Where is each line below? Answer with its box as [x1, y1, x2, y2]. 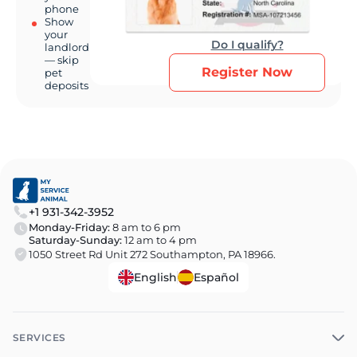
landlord [45, 40, 89, 53]
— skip [45, 53, 79, 66]
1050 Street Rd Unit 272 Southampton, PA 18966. [29, 247, 276, 261]
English [134, 269, 177, 284]
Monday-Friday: [29, 220, 110, 233]
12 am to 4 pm [122, 233, 197, 246]
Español [194, 269, 239, 284]
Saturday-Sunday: [29, 233, 122, 246]
